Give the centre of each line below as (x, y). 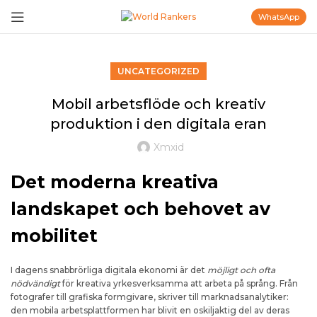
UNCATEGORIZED (158, 71)
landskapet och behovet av (140, 209)
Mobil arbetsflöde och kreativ (158, 104)
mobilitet (54, 236)
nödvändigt (35, 283)
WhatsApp (279, 17)
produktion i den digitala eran (158, 124)
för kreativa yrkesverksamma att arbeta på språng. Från (179, 283)
